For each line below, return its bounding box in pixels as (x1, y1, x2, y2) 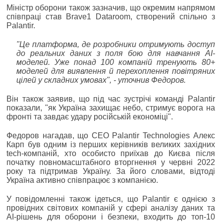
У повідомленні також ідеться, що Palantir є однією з (6, 194, 215, 203)
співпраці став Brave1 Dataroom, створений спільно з (6, 12, 215, 21)
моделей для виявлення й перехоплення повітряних (16, 66, 215, 75)
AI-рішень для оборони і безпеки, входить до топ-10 (6, 212, 215, 221)
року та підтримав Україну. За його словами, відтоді (6, 166, 215, 175)
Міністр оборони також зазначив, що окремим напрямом (6, 3, 215, 12)
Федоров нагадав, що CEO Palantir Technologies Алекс (6, 131, 215, 140)
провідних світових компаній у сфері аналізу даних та (6, 203, 215, 212)
